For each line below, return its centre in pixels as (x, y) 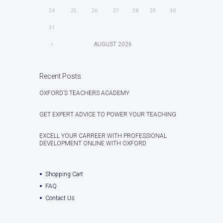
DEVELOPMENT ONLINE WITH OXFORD (93, 144)
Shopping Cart (64, 174)
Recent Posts (60, 76)
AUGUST (106, 45)
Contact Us (60, 198)
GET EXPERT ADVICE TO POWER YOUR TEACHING (108, 115)
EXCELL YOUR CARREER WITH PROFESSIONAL (103, 136)
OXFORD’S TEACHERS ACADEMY (84, 93)
